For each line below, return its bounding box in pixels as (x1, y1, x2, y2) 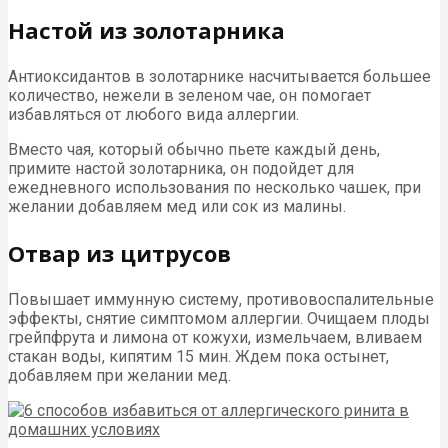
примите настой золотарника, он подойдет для (8, 158, 354, 178)
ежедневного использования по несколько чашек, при (8, 177, 421, 197)
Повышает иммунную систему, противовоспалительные (8, 289, 434, 309)
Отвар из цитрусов (8, 237, 231, 268)
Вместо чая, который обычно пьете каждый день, (8, 139, 380, 159)
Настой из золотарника (8, 14, 285, 45)
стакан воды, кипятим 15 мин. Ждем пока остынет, (8, 346, 389, 366)
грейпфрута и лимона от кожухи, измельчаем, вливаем (8, 327, 422, 347)
